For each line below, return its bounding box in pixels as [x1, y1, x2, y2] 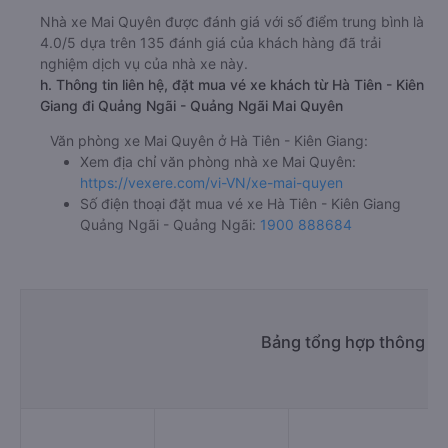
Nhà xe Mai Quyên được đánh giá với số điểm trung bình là [40, 12, 424, 30]
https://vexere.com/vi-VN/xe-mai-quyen [80, 173, 343, 191]
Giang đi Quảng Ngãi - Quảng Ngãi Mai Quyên [40, 96, 343, 114]
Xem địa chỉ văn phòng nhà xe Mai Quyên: [80, 152, 356, 170]
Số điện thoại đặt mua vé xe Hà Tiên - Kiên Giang [80, 194, 401, 212]
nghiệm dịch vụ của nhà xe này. [40, 54, 248, 72]
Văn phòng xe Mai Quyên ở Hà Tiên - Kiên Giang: [50, 131, 368, 149]
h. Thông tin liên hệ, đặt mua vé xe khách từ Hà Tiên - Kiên [40, 75, 424, 93]
